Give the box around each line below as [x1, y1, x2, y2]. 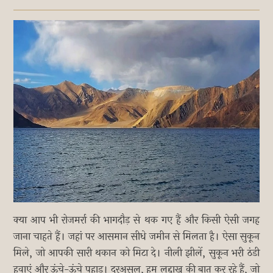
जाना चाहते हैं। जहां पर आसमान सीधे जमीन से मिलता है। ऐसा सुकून [13, 229, 260, 244]
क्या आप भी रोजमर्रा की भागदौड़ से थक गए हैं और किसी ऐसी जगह [13, 212, 260, 228]
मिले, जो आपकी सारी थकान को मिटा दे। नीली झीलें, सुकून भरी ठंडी [13, 245, 260, 261]
